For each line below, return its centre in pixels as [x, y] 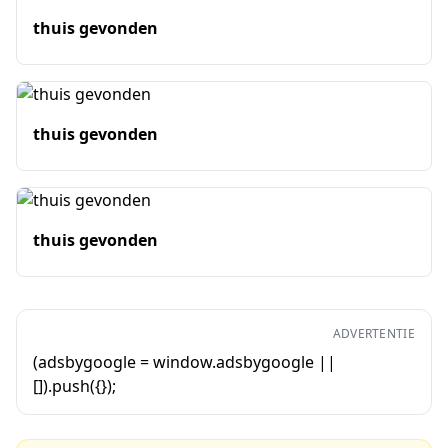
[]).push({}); [74, 386]
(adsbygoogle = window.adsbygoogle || [184, 362]
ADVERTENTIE [373, 333]
